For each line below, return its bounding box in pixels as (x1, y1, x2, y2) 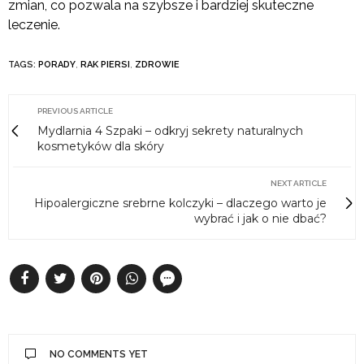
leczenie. (8, 17, 60, 33)
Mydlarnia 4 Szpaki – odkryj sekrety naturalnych (37, 123, 303, 139)
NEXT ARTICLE (271, 179, 327, 188)
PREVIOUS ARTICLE (37, 106, 113, 116)
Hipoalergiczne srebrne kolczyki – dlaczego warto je (34, 196, 327, 211)
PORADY (38, 59, 76, 71)
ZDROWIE (135, 59, 180, 71)
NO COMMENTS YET (50, 349, 148, 361)
